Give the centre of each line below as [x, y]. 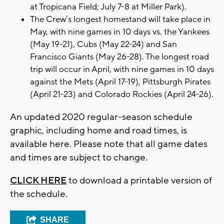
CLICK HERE [38, 181]
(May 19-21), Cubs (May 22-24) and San [103, 45]
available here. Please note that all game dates [109, 144]
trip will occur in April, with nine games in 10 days [122, 70]
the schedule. [40, 194]
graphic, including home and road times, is [98, 131]
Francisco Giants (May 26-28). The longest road [119, 57]
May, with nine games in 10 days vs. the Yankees [120, 32]
